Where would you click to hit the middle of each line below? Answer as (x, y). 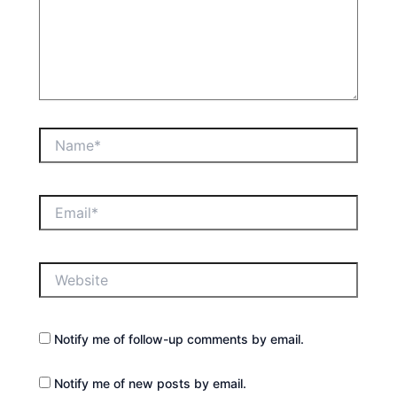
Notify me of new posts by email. (151, 383)
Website (62, 269)
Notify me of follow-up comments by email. (179, 339)
